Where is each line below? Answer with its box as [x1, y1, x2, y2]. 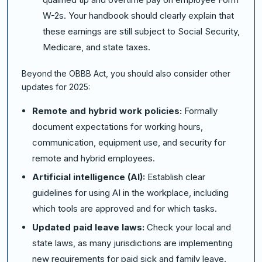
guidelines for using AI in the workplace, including [32, 187, 229, 199]
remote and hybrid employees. [32, 153, 155, 164]
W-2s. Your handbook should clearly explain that [43, 10, 234, 22]
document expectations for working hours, [32, 121, 203, 133]
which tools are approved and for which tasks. [32, 203, 217, 215]
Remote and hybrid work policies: [32, 105, 184, 117]
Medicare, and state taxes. [43, 42, 150, 53]
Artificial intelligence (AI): [32, 171, 147, 183]
